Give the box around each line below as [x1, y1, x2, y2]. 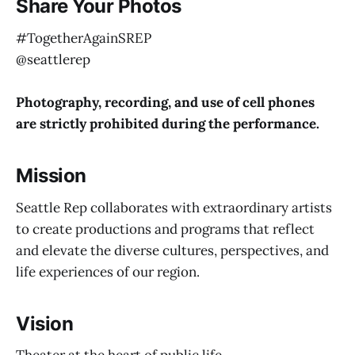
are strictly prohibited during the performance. [16, 114, 319, 132]
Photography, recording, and [16, 93, 198, 111]
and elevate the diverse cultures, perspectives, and [16, 241, 329, 259]
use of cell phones [201, 93, 315, 111]
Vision [16, 311, 78, 335]
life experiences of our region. [16, 262, 203, 281]
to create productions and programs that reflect [16, 219, 315, 238]
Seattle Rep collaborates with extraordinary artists [16, 198, 332, 216]
